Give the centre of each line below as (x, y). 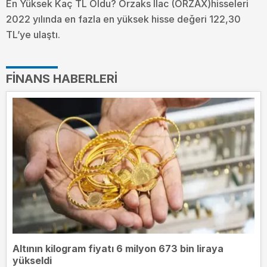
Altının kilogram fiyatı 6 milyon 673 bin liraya (118, 248)
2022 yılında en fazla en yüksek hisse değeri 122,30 (123, 19)
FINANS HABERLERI (62, 78)
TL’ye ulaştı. (33, 34)
